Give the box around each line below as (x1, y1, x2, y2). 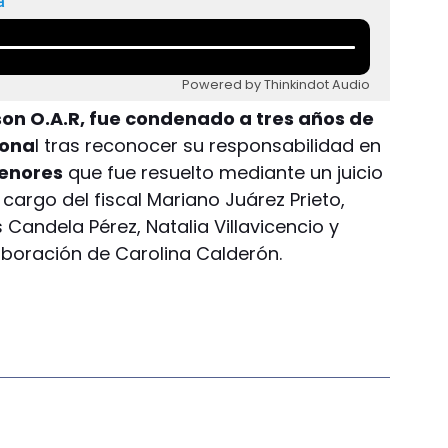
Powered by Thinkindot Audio (182, 76, 371, 94)
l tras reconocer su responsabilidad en (35, 132, 382, 158)
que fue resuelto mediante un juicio (63, 159, 384, 185)
